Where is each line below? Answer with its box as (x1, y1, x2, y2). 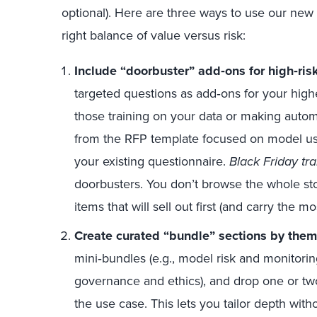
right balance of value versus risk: (62, 26, 246, 45)
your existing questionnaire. (74, 152, 229, 171)
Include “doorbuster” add (74, 62, 221, 80)
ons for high (225, 62, 294, 80)
